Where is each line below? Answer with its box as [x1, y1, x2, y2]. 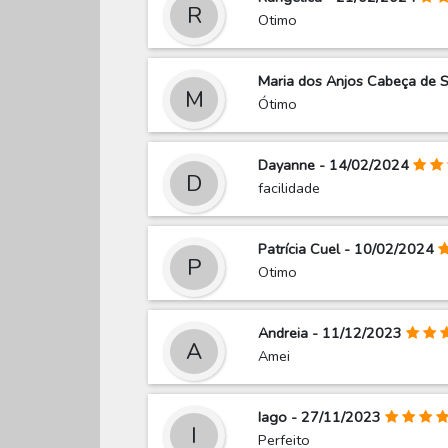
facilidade [258, 178, 321, 199]
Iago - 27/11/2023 [258, 407, 382, 428]
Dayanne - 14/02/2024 [258, 155, 410, 176]
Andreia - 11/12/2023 [258, 323, 403, 344]
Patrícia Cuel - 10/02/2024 [258, 239, 435, 260]
